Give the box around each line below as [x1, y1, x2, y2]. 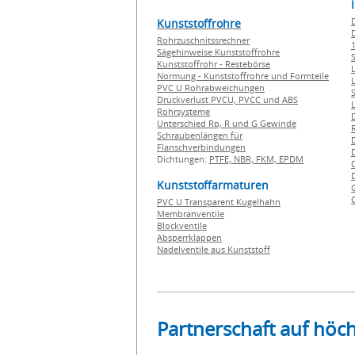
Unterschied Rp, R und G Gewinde [157, 117, 296, 129]
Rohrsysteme [157, 105, 210, 117]
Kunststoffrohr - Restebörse [157, 58, 270, 70]
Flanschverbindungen [157, 141, 246, 153]
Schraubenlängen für [157, 129, 242, 141]
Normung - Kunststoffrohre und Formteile [157, 70, 329, 82]
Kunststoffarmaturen [157, 177, 269, 193]
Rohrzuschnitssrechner [157, 34, 250, 46]
